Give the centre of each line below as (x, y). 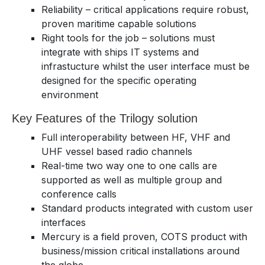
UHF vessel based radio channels (117, 152)
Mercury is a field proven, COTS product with (144, 237)
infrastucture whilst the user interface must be (146, 67)
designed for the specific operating (119, 81)
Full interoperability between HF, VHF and (136, 138)
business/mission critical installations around (140, 251)
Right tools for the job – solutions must (128, 38)
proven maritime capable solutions (119, 24)
